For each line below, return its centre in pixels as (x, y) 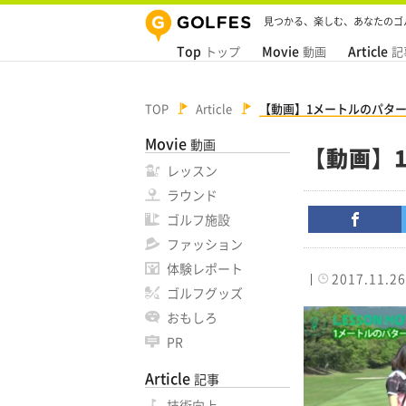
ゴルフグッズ (205, 293)
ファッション (205, 244)
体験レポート (205, 268)
